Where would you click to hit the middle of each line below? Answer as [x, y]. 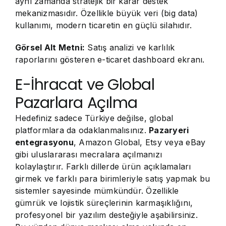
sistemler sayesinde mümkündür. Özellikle [97, 191]
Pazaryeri [169, 130]
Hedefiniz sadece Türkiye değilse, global [94, 118]
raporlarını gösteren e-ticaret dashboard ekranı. [110, 60]
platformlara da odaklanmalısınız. [82, 130]
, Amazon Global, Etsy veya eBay [139, 142]
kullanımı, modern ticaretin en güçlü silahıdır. [104, 25]
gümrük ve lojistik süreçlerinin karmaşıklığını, [104, 203]
